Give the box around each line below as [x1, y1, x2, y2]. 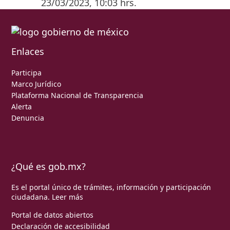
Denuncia [11, 112, 44, 123]
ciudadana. [11, 191, 52, 202]
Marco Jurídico [11, 79, 61, 89]
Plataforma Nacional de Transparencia [11, 90, 143, 100]
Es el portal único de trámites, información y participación [11, 182, 211, 192]
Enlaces [11, 45, 44, 57]
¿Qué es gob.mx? [11, 160, 86, 172]
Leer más [52, 191, 83, 202]
